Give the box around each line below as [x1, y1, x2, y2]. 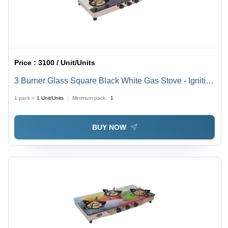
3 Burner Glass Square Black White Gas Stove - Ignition [14, 76, 215, 85]
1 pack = [14, 95, 35, 101]
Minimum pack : [72, 95, 109, 101]
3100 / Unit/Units [38, 59, 96, 67]
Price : [14, 59, 39, 67]
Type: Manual [14, 89, 64, 98]
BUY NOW [92, 123, 126, 131]
